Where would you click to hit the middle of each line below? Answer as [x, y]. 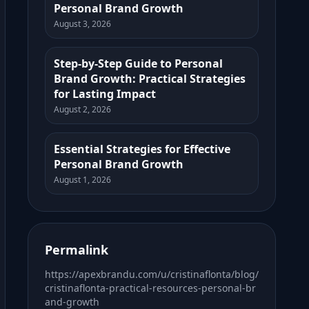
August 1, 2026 [82, 180]
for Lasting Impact [105, 94]
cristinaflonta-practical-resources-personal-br [150, 288]
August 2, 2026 [82, 109]
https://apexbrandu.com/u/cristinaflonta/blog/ [152, 274]
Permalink [77, 250]
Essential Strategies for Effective [142, 149]
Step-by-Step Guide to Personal [138, 63]
